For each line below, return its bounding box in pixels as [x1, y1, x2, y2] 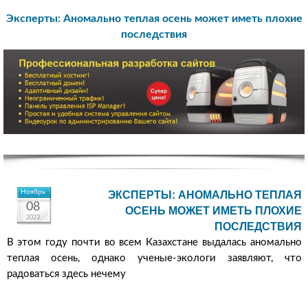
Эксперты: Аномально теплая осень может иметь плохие [5, 12, 302, 24]
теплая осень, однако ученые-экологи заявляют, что [6, 253, 302, 264]
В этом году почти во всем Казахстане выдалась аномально [6, 237, 302, 248]
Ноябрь [21, 188, 45, 196]
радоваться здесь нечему [6, 269, 126, 280]
